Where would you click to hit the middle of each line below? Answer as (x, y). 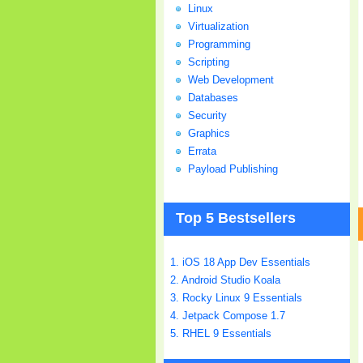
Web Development (231, 80)
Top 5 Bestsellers (236, 218)
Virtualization (218, 27)
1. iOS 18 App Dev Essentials (240, 263)
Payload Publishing (233, 169)
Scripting (209, 62)
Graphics (209, 134)
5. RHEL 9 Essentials (221, 334)
